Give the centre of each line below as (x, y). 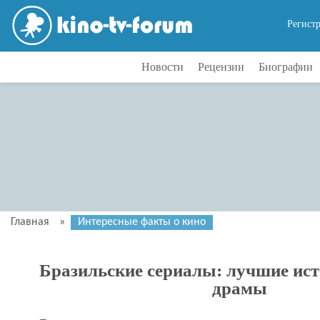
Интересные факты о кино (142, 222)
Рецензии (221, 67)
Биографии (285, 67)
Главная (30, 222)
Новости (162, 67)
